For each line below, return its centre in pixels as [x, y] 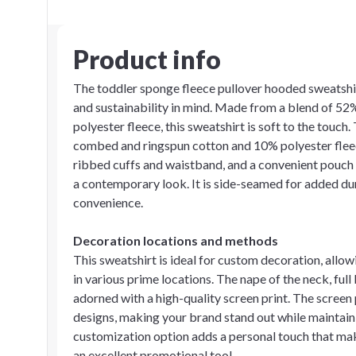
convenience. [108, 202]
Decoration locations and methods [176, 240]
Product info [147, 59]
